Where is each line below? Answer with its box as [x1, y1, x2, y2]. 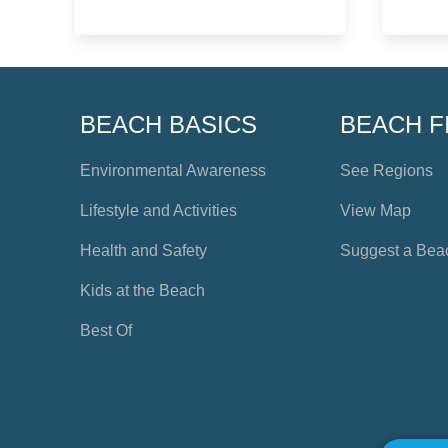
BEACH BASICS [80, 111, 257, 139]
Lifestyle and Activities [80, 202, 237, 220]
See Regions [340, 162, 434, 180]
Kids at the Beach [80, 282, 205, 300]
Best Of [80, 322, 132, 340]
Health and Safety [80, 242, 207, 260]
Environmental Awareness [80, 162, 266, 180]
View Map [340, 202, 412, 220]
